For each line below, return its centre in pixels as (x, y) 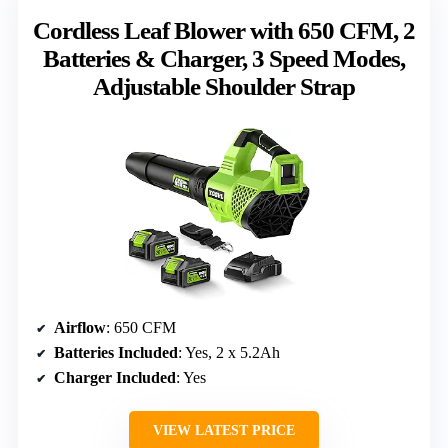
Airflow (80, 328)
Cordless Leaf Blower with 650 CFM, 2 (224, 30)
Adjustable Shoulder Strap (224, 86)
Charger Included (115, 378)
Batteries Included (116, 353)
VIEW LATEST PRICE (224, 431)
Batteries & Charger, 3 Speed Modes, (224, 58)
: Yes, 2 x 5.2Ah (229, 353)
